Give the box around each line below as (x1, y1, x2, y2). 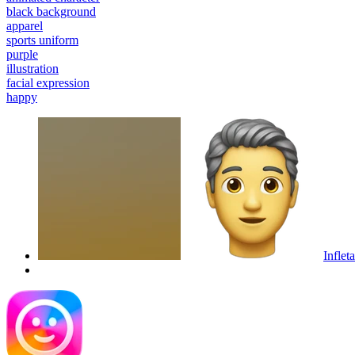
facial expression (6, 75, 90, 90)
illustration (6, 61, 59, 75)
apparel (6, 18, 43, 32)
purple (6, 47, 38, 61)
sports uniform (6, 32, 78, 47)
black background (6, 4, 96, 18)
